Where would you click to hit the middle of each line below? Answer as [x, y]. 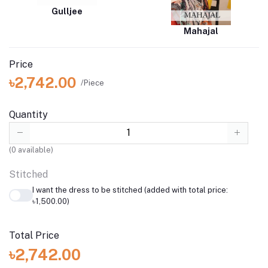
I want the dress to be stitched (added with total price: [130, 190]
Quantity [28, 115]
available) [35, 150]
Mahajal [201, 31]
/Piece [92, 83]
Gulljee [67, 11]
